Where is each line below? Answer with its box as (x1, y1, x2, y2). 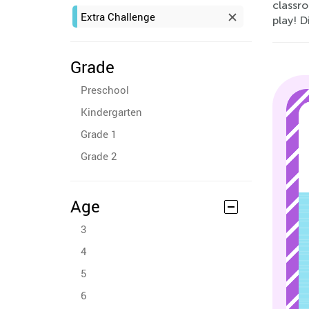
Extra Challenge (81, 10, 155, 23)
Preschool (81, 83, 129, 97)
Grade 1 (81, 127, 117, 141)
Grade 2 (81, 149, 117, 163)
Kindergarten (81, 105, 142, 119)
